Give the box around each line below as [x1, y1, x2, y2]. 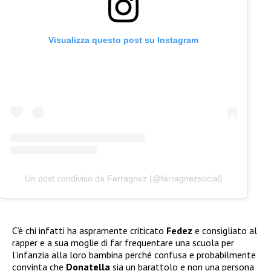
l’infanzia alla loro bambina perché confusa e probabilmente [12, 248, 256, 261]
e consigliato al [195, 224, 257, 237]
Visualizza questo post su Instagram [48, 35, 198, 45]
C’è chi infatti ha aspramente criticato [12, 224, 166, 237]
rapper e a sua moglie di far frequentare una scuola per [12, 236, 234, 249]
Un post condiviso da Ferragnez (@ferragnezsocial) [24, 173, 223, 183]
